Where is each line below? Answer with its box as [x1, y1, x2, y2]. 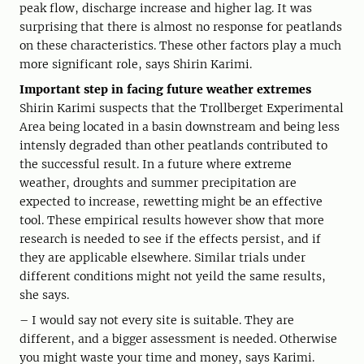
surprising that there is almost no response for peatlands [19, 19, 342, 35]
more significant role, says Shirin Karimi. [19, 57, 255, 72]
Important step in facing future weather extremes [19, 82, 311, 97]
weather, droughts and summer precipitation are [19, 175, 297, 191]
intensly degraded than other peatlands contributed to [19, 138, 327, 154]
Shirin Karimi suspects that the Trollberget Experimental [19, 101, 344, 116]
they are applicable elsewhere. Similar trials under [19, 250, 305, 266]
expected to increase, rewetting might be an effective [19, 194, 323, 210]
